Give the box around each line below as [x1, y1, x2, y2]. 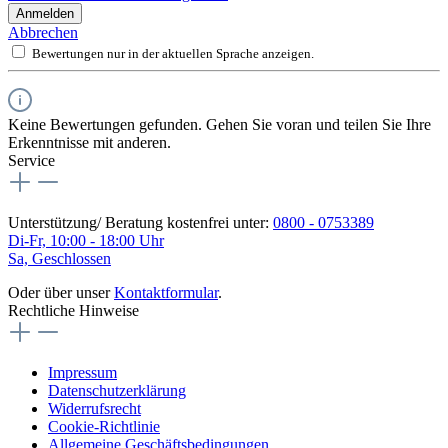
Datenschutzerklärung [48, 381, 186, 399]
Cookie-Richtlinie [48, 417, 160, 435]
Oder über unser [8, 283, 114, 301]
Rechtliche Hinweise [8, 301, 139, 319]
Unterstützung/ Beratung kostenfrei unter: [8, 213, 273, 231]
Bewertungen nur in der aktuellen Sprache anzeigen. [32, 45, 314, 61]
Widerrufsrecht [48, 399, 141, 417]
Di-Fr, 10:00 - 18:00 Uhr [8, 231, 164, 249]
